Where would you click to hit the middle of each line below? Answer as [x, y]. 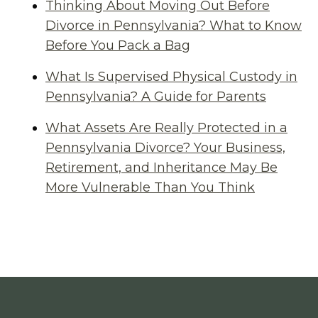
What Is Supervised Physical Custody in [171, 77]
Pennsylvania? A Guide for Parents [156, 97]
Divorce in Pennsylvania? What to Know [174, 26]
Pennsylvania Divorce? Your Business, [165, 148]
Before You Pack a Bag [118, 45]
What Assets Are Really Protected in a [166, 128]
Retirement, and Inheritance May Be [161, 168]
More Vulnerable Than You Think [150, 187]
